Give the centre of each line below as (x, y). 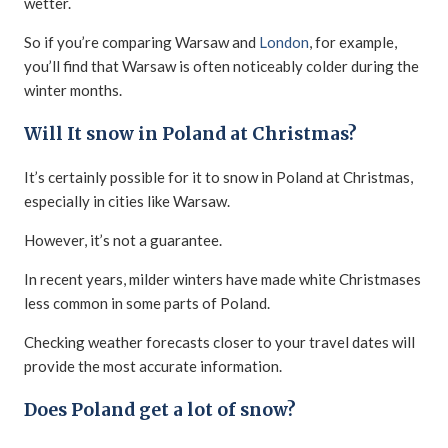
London (284, 41)
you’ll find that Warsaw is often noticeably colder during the (221, 65)
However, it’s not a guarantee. (123, 240)
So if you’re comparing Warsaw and (141, 41)
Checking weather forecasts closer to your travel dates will (219, 342)
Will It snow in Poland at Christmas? (190, 133)
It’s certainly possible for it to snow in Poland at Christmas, (218, 177)
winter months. (73, 89)
